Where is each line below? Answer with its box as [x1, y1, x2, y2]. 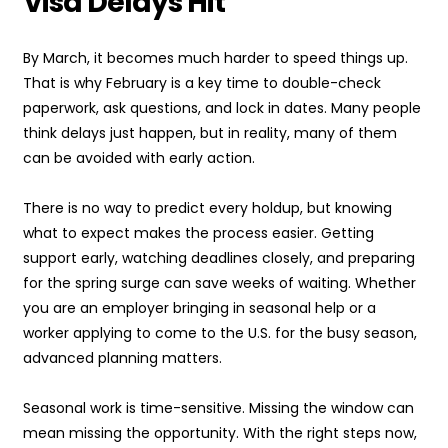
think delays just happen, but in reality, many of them [23, 123, 397, 144]
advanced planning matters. [23, 348, 222, 369]
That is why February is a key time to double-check [23, 73, 381, 94]
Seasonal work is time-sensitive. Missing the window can [23, 398, 414, 419]
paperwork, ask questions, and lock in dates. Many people [23, 98, 421, 119]
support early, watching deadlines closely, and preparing [23, 248, 415, 269]
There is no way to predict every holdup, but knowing [23, 198, 392, 219]
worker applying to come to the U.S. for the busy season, [23, 323, 417, 344]
